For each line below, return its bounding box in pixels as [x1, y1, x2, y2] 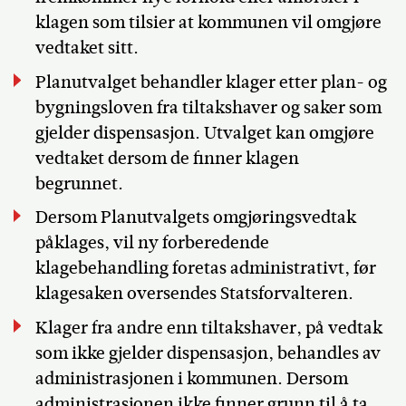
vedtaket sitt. [34, 35, 139, 60]
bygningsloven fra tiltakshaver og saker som [34, 94, 382, 120]
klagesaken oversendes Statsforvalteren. [34, 281, 357, 305]
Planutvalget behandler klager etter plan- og [34, 69, 387, 94]
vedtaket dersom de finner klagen [34, 145, 299, 170]
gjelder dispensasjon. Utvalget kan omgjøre [34, 120, 374, 145]
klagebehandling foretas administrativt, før [34, 256, 376, 280]
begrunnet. [34, 170, 127, 196]
